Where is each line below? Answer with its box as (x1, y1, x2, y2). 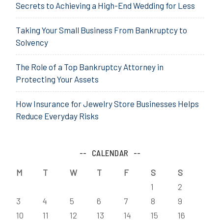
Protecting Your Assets (16, 74, 99, 84)
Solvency (16, 37, 48, 47)
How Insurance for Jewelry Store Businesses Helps (16, 98, 199, 109)
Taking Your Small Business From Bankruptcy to (16, 25, 187, 35)
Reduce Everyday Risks (16, 110, 99, 121)
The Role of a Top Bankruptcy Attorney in (16, 61, 164, 72)
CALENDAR (91, 147, 129, 158)
